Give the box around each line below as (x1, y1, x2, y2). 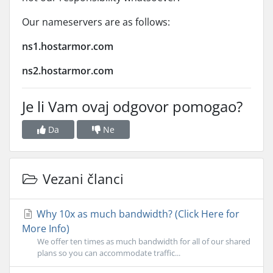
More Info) (22, 222, 69, 235)
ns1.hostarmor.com (22, 40, 113, 53)
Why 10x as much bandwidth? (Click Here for (34, 207, 239, 221)
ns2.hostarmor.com (22, 64, 113, 77)
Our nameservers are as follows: (22, 15, 170, 29)
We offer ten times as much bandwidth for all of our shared (37, 236, 250, 247)
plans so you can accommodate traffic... (37, 247, 180, 258)
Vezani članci (38, 169, 124, 188)
